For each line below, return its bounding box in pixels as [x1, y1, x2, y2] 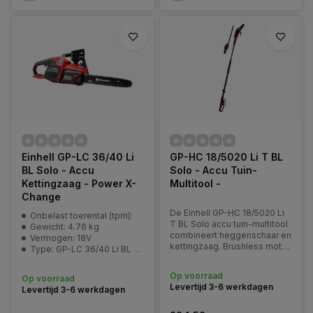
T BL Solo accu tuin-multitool [169, 219, 288, 229]
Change [22, 191, 61, 203]
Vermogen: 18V [30, 233, 92, 243]
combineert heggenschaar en [169, 230, 291, 240]
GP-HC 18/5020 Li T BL [169, 151, 283, 163]
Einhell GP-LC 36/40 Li [22, 151, 134, 163]
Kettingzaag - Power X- [22, 177, 136, 189]
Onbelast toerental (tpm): [30, 210, 133, 221]
